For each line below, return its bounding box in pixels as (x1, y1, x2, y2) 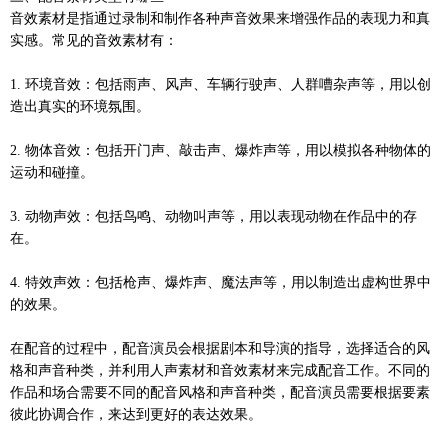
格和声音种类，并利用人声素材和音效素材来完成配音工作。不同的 (10, 362, 430, 378)
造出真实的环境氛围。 (10, 98, 150, 114)
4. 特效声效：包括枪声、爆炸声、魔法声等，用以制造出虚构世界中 (10, 274, 431, 290)
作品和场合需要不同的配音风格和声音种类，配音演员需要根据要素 (10, 384, 430, 400)
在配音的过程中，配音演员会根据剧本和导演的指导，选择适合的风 (10, 340, 430, 356)
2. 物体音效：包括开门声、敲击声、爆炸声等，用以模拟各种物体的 (10, 142, 431, 158)
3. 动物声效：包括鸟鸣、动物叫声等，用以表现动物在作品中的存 (10, 208, 417, 224)
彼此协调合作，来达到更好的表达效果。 (10, 406, 262, 422)
